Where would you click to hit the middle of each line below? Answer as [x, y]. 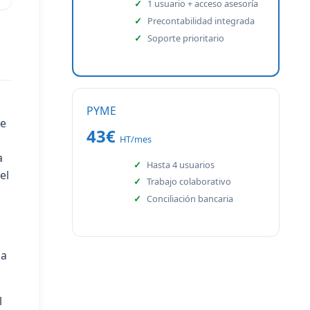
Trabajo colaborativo [189, 182]
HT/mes [136, 139]
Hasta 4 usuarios [181, 164]
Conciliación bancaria [190, 199]
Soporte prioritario [186, 38]
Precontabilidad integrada [201, 20]
